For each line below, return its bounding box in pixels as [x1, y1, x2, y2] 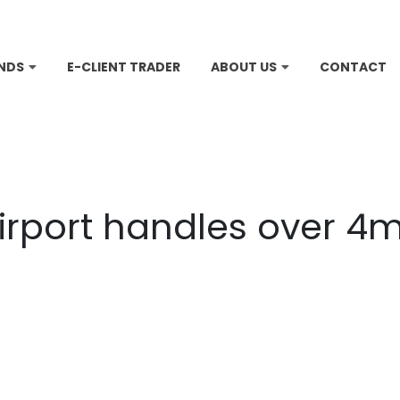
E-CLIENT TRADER [67, 58, 180, 76]
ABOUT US [211, 58, 277, 76]
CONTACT [320, 58, 387, 76]
